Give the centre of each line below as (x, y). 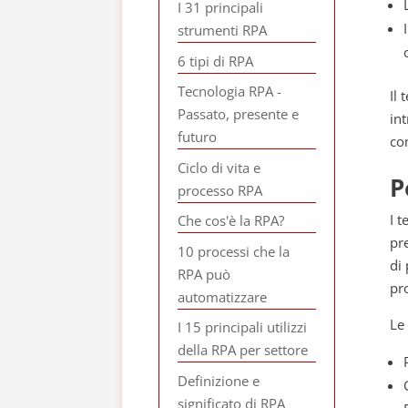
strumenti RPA (223, 30)
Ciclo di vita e (219, 167)
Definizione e (219, 380)
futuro (198, 137)
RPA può (204, 274)
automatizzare (223, 296)
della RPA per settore (243, 350)
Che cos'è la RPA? (231, 220)
